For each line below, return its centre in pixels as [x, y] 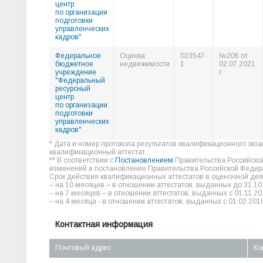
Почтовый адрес [83, 248]
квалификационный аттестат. [98, 152]
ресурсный [73, 89]
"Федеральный [80, 80]
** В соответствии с [82, 160]
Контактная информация [104, 224]
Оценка [132, 56]
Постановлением [144, 160]
